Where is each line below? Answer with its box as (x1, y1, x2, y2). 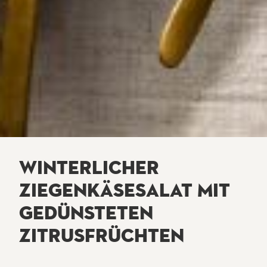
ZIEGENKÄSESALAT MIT (19, 178, 230, 202)
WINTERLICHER (19, 156, 159, 179)
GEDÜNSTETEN (19, 201, 153, 225)
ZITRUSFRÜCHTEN (19, 223, 184, 247)
